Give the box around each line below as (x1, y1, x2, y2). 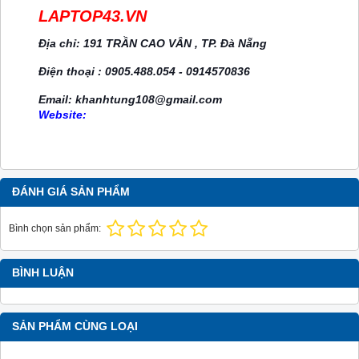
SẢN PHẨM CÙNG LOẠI (12, 321, 138, 333)
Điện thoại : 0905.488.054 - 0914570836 (38, 65, 250, 79)
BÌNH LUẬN (12, 267, 74, 280)
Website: (38, 108, 87, 122)
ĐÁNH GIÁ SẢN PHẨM (12, 186, 130, 199)
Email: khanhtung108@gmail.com (38, 93, 222, 107)
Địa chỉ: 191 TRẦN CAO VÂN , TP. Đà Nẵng (38, 37, 267, 50)
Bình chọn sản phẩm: (9, 223, 101, 235)
